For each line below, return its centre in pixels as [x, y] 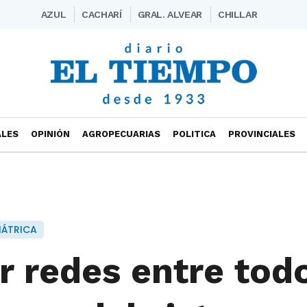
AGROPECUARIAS [121, 134]
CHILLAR [237, 14]
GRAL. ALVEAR [170, 14]
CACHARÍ [102, 14]
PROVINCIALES [262, 134]
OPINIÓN [50, 134]
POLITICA [194, 134]
